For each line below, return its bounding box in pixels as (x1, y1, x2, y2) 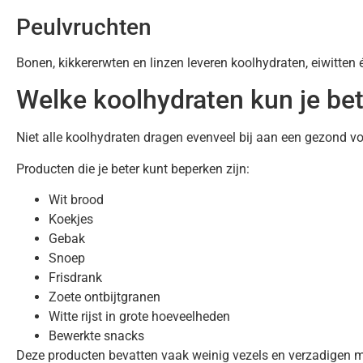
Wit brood (49, 192, 104, 208)
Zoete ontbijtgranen (49, 289, 160, 305)
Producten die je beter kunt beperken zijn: (16, 160, 250, 177)
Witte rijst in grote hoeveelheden (49, 309, 230, 325)
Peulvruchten (16, 14, 152, 41)
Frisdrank (49, 270, 102, 286)
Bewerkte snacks (49, 328, 144, 344)
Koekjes (49, 211, 93, 228)
